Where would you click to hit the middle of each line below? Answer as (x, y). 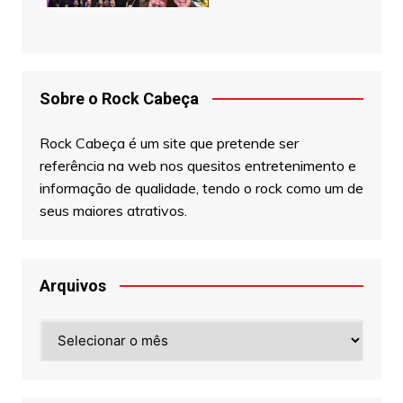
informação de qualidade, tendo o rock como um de (201, 188)
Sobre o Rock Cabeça (119, 98)
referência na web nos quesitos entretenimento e (197, 165)
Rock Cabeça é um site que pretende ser (169, 143)
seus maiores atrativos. (113, 210)
